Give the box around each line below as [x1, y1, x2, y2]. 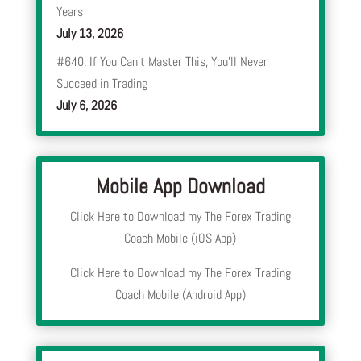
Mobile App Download [95, 173, 265, 201]
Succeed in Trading [56, 75, 147, 93]
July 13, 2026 [56, 25, 123, 43]
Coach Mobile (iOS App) [124, 230, 237, 247]
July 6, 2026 [56, 97, 117, 114]
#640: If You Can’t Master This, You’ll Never [56, 53, 268, 71]
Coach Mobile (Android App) [114, 286, 246, 304]
